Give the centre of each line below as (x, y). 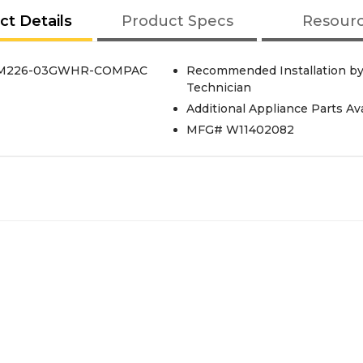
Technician (218, 88)
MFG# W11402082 (240, 130)
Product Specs (177, 21)
